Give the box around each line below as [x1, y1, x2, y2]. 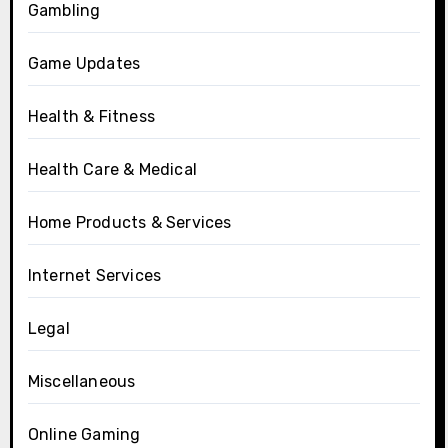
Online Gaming [27, 424, 141, 444]
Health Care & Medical [27, 159, 197, 179]
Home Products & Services [27, 212, 232, 232]
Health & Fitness [27, 106, 155, 126]
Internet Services [27, 265, 162, 285]
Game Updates [27, 53, 141, 73]
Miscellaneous [27, 371, 136, 391]
